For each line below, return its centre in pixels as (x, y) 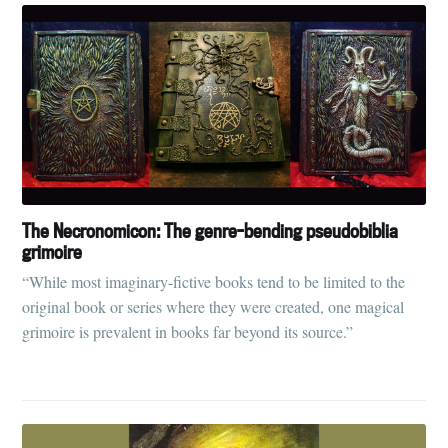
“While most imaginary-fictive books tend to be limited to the (214, 282)
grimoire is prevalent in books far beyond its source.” (188, 332)
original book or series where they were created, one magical (213, 307)
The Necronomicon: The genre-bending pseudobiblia (210, 230)
